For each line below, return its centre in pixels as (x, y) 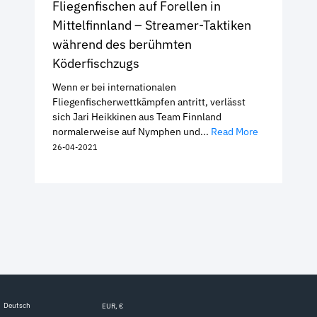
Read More (235, 131)
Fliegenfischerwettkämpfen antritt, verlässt (149, 102)
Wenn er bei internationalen (114, 87)
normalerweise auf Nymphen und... (132, 131)
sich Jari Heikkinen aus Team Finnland (137, 116)
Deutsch (17, 305)
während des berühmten (122, 44)
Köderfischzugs (96, 63)
